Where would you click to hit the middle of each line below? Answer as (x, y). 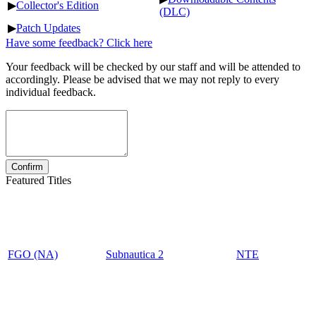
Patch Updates (48, 28)
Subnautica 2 (135, 255)
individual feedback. (51, 92)
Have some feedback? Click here (79, 43)
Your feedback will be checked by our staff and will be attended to (153, 67)
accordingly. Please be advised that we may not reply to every (142, 80)
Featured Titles (38, 181)
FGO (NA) (33, 255)
